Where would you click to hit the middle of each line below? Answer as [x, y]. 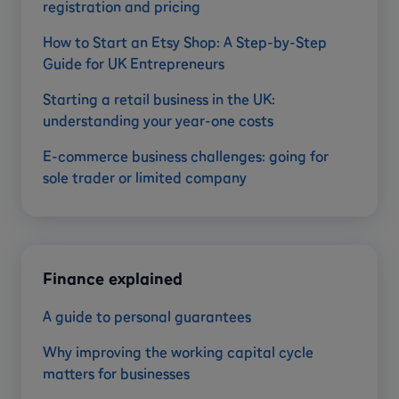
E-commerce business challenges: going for [186, 156]
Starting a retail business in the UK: [159, 99]
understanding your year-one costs [158, 121]
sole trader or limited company [145, 178]
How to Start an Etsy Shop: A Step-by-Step [185, 42]
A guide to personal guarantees [147, 317]
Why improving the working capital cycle [178, 352]
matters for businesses [116, 374]
